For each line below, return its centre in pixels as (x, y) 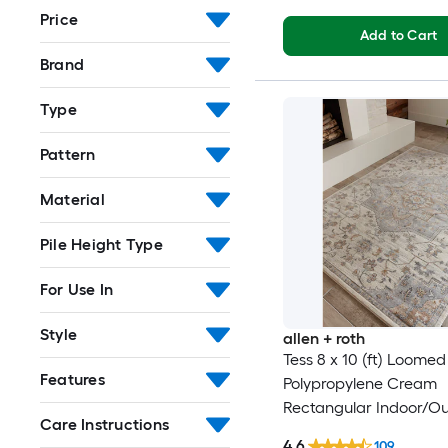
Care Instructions (105, 424)
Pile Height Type (101, 244)
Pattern (68, 154)
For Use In (77, 289)
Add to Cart (398, 35)
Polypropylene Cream (359, 383)
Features (72, 379)
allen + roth (323, 338)
